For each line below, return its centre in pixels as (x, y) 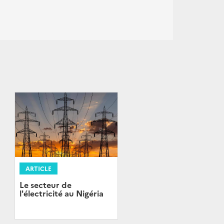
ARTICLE (38, 168)
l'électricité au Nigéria (61, 193)
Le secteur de (45, 184)
